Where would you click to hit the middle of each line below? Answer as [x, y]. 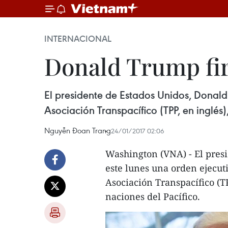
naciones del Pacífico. [153, 196]
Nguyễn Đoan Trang [78, 130]
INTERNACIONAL [78, 39]
